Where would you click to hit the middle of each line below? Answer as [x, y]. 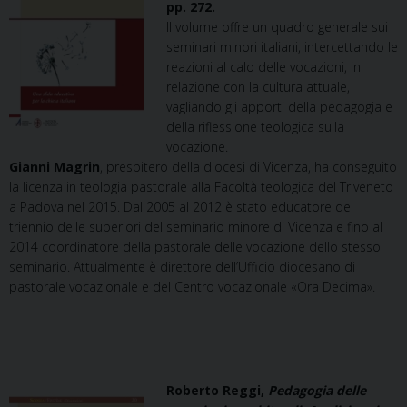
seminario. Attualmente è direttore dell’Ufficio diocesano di [182, 267]
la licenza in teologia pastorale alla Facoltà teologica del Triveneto [201, 187]
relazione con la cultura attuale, [258, 87]
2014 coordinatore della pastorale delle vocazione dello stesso [195, 247]
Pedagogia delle [317, 390]
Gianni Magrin [55, 167]
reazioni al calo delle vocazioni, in [263, 67]
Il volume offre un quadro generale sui [277, 27]
